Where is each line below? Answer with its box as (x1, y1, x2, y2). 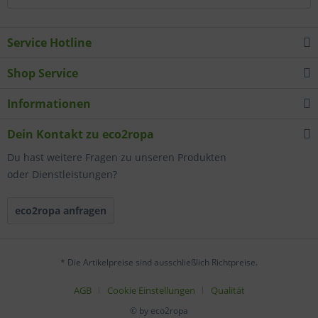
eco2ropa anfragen (15, 204, 106, 217)
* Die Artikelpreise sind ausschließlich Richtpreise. (60, 256, 258, 269)
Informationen (7, 96, 91, 111)
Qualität (210, 284, 245, 297)
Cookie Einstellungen (106, 284, 195, 297)
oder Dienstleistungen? (7, 168, 117, 181)
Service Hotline (7, 35, 92, 50)
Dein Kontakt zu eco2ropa (7, 126, 154, 142)
